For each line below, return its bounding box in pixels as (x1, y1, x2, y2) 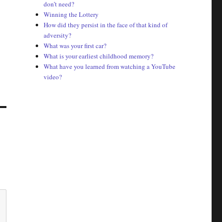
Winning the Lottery (44, 10, 99, 19)
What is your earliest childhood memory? (44, 52, 154, 61)
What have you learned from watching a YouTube (44, 62, 176, 71)
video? (44, 72, 62, 82)
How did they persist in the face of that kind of (44, 20, 168, 30)
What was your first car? (44, 41, 107, 51)
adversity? (44, 31, 72, 40)
